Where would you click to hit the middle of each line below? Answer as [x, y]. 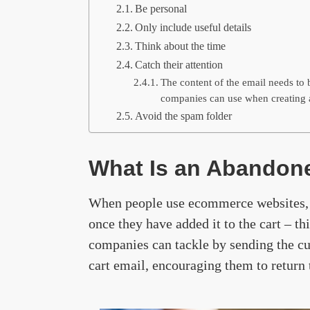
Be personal [161, 9]
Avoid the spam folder [183, 116]
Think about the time [180, 46]
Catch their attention [179, 65]
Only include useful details [193, 27]
